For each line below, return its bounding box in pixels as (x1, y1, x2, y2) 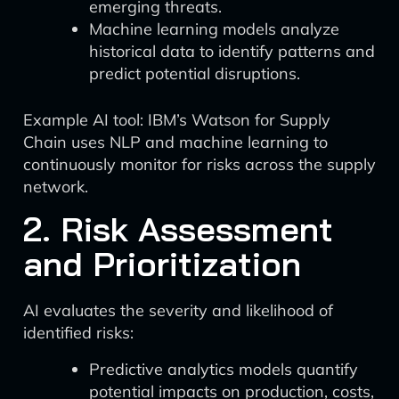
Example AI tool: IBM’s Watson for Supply (23, 110, 330, 130)
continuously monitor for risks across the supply (23, 154, 376, 175)
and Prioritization (23, 242, 301, 285)
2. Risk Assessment (23, 208, 333, 250)
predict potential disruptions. (89, 63, 300, 84)
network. (23, 176, 88, 197)
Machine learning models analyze (89, 19, 339, 39)
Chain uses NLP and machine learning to (23, 132, 328, 152)
